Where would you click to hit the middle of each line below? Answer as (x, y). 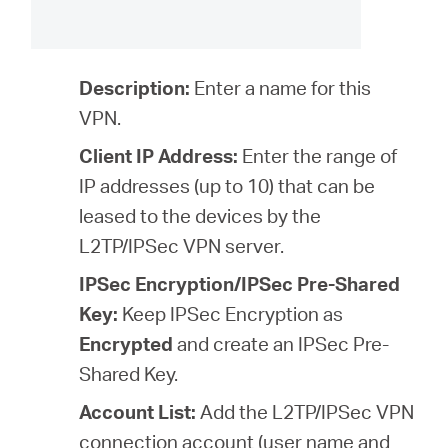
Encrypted (126, 344)
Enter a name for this (281, 88)
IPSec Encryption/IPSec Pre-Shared (240, 284)
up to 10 (234, 186)
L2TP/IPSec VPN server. (182, 246)
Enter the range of (318, 156)
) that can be (322, 186)
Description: (135, 88)
